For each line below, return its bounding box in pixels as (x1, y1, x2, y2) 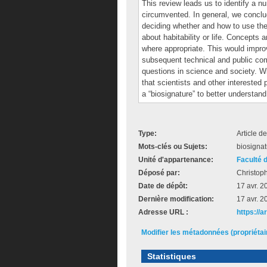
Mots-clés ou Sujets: (138, 142, 207, 151)
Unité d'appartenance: (138, 156, 213, 164)
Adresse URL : (138, 208, 188, 216)
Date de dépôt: (138, 182, 188, 190)
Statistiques (147, 252, 196, 261)
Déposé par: (138, 169, 180, 177)
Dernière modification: (138, 195, 214, 203)
